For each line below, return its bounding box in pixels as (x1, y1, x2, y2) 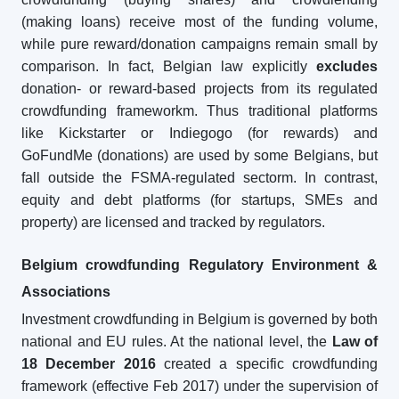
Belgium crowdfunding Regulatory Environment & (21, 257, 378, 273)
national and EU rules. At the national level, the (21, 334, 332, 349)
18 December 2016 (21, 356, 156, 371)
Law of (331, 334, 378, 349)
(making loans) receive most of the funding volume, (21, 14, 378, 29)
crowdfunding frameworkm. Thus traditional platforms (21, 103, 378, 118)
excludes (316, 59, 378, 74)
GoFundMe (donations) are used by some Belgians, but (21, 148, 378, 163)
